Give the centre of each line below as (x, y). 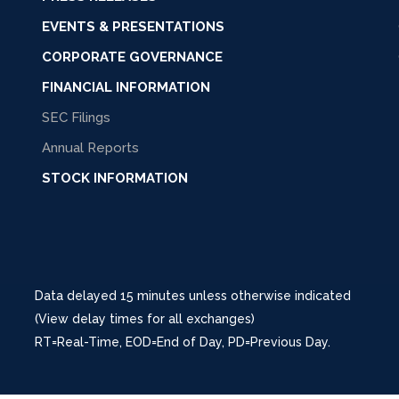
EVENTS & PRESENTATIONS (133, 27)
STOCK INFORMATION (115, 178)
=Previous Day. (288, 342)
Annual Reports (90, 148)
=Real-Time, (89, 342)
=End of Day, (190, 342)
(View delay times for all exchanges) (145, 319)
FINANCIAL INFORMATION (126, 87)
